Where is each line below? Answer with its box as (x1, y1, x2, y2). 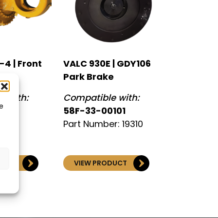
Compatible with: (63, 91, 139, 104)
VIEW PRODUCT (74, 158, 127, 168)
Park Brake (63, 71, 114, 83)
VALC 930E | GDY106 (63, 57, 151, 70)
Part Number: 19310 (63, 118, 143, 130)
